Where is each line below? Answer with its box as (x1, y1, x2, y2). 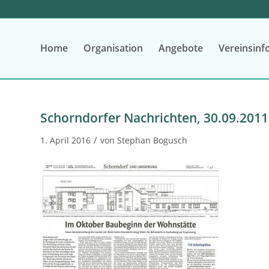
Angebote (159, 41, 203, 55)
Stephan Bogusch (117, 134, 187, 146)
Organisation (83, 41, 143, 55)
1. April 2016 (40, 134, 91, 146)
